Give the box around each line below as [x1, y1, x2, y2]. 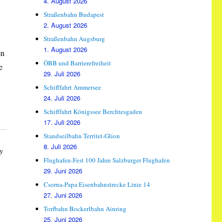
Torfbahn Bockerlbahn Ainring [44, 204, 127, 213]
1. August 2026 [44, 44, 88, 54]
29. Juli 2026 [44, 68, 81, 78]
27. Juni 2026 [44, 190, 83, 200]
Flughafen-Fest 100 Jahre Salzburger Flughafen [44, 155, 170, 165]
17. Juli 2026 [44, 117, 81, 127]
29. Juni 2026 [44, 166, 83, 175]
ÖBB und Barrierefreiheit [44, 58, 111, 67]
